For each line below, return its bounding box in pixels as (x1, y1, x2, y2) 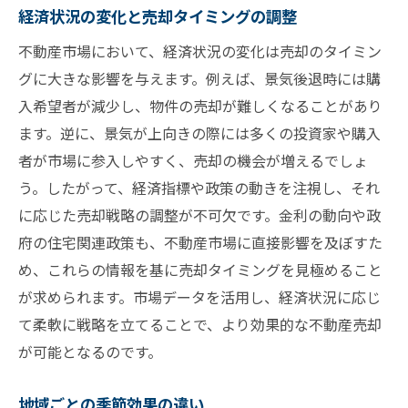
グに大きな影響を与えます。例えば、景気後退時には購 (18, 67, 381, 90)
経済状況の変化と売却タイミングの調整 (18, 5, 297, 28)
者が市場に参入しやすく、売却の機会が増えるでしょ (18, 149, 368, 172)
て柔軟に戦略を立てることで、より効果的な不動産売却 (18, 313, 382, 336)
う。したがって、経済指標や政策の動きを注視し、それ (18, 177, 380, 199)
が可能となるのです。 (18, 341, 162, 363)
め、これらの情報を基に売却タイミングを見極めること (18, 259, 382, 281)
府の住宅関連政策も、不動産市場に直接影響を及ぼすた (18, 231, 382, 254)
